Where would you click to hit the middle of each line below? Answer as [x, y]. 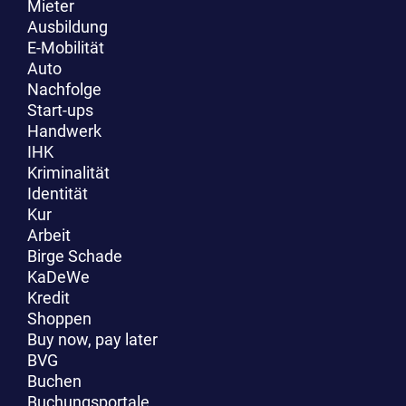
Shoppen [59, 318]
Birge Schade [75, 256]
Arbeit [49, 235]
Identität [58, 193]
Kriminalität [68, 172]
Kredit [48, 297]
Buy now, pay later [92, 339]
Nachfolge [64, 89]
